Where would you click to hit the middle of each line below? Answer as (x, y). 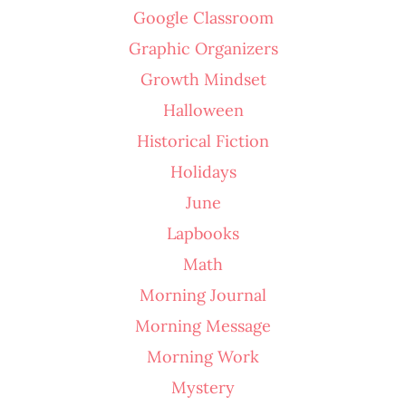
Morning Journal (203, 295)
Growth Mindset (203, 79)
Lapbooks (203, 233)
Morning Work (203, 356)
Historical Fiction (203, 140)
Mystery (203, 387)
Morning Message (203, 325)
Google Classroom (203, 17)
